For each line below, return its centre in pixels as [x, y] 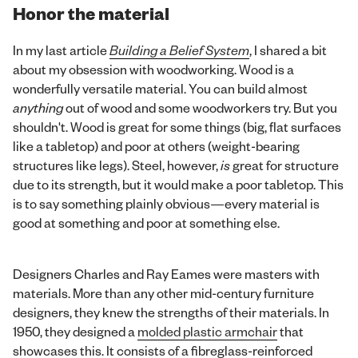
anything [38, 107]
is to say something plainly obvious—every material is [166, 203]
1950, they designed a [75, 331]
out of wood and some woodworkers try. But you [200, 107]
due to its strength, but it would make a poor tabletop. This [178, 184]
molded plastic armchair [207, 331]
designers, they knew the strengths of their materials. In [171, 312]
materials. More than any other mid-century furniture [163, 292]
